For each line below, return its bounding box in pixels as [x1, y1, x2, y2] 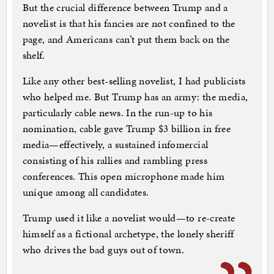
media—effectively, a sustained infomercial [22, 137, 209, 152]
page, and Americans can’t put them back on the [22, 32, 230, 47]
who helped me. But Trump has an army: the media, [22, 89, 248, 105]
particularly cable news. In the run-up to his [22, 105, 213, 120]
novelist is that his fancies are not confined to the [22, 16, 235, 31]
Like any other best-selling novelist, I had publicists [22, 73, 246, 89]
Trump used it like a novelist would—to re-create [22, 210, 235, 226]
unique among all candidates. [22, 185, 149, 200]
